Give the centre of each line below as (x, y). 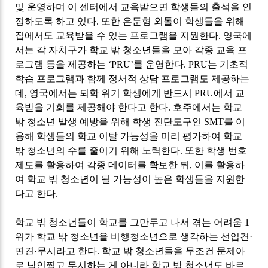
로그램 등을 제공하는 (62, 65)
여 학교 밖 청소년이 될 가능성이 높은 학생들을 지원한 (130, 179)
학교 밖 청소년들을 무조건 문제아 (174, 251)
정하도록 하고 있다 (56, 22)
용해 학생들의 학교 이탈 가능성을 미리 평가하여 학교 (129, 136)
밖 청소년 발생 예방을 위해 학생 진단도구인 (110, 122)
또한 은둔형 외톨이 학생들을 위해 (173, 22)
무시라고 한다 (67, 251)
